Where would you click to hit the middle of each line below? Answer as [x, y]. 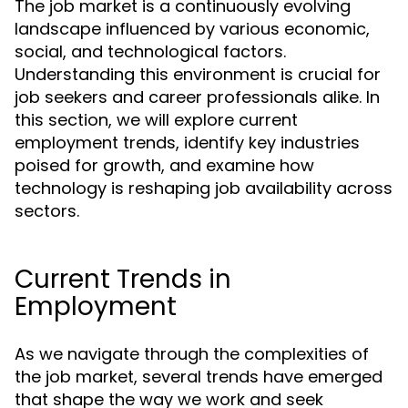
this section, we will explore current [156, 120]
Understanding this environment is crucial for [198, 74]
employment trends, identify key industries [187, 143]
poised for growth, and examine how [164, 165]
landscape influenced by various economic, [192, 29]
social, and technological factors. [150, 51]
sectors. [47, 211]
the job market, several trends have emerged [199, 377]
